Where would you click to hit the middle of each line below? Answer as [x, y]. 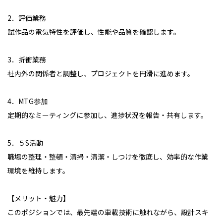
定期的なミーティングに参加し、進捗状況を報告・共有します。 [108, 115]
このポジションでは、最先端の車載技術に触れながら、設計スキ [108, 212]
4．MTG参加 [28, 101]
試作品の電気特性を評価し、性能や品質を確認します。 [94, 32]
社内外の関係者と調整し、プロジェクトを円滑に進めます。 [101, 73]
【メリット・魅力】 [39, 198]
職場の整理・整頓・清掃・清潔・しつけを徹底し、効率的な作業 [108, 157]
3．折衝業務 [27, 59]
